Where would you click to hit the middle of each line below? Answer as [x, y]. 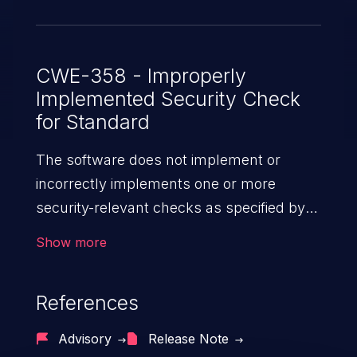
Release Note [188, 339]
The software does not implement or [158, 160]
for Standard [92, 122]
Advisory [84, 339]
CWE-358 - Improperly [141, 76]
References [87, 303]
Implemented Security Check [168, 99]
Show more [71, 243]
